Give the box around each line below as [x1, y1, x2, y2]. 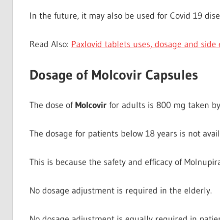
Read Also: [29, 38, 71, 50]
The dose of [29, 99, 75, 110]
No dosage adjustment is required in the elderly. [29, 185, 212, 196]
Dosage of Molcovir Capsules [29, 66, 198, 83]
